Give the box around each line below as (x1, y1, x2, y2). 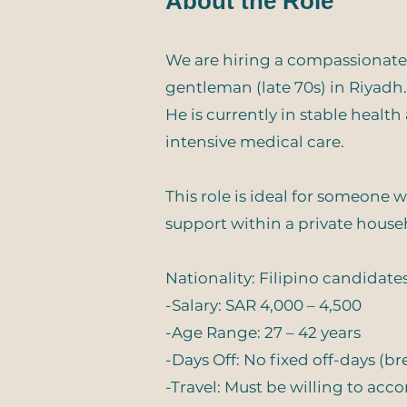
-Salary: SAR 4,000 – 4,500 (165, 296, 362, 314)
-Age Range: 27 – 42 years (165, 323, 361, 342)
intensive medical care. (165, 133, 344, 151)
